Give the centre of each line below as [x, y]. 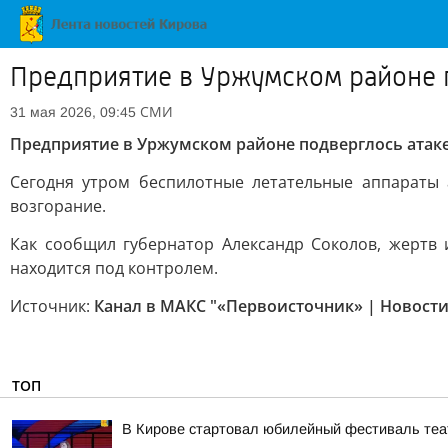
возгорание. [58, 206]
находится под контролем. [114, 268]
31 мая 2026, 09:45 [73, 112]
